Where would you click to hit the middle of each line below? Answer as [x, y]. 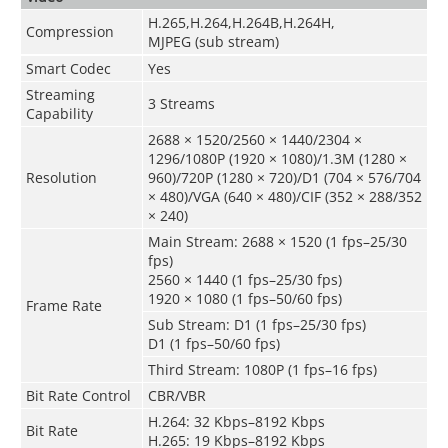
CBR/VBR [176, 395]
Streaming [60, 94]
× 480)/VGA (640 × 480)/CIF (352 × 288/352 [284, 196]
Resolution [61, 177]
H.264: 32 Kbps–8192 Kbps [236, 421]
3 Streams [181, 103]
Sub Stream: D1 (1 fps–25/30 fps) [256, 324]
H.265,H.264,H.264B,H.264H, [241, 22]
